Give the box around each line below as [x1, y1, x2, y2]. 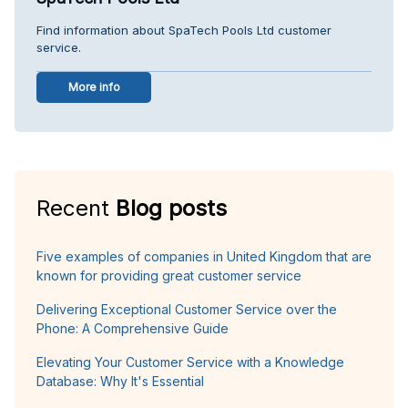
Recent [36, 194, 116, 221]
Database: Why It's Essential [36, 372, 204, 389]
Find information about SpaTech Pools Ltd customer [36, 22, 331, 37]
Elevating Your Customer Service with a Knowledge [36, 353, 344, 370]
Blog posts [116, 194, 227, 221]
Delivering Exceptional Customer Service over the [36, 301, 337, 317]
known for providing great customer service [36, 267, 301, 283]
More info [67, 79, 120, 94]
